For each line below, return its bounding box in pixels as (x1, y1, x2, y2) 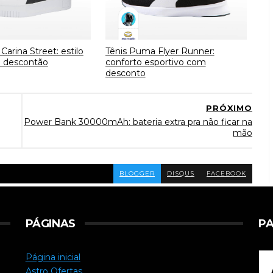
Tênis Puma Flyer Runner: (105, 45, 214, 57)
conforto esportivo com (105, 56, 206, 68)
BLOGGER (119, 169, 155, 177)
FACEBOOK (207, 169, 246, 177)
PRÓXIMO (206, 103, 252, 113)
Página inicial (25, 251, 80, 263)
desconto (105, 67, 146, 79)
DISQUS (167, 169, 194, 177)
